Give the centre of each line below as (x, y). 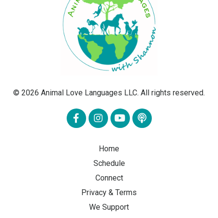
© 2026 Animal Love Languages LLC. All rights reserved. (109, 92)
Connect (109, 178)
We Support (109, 207)
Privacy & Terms (109, 192)
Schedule (109, 163)
